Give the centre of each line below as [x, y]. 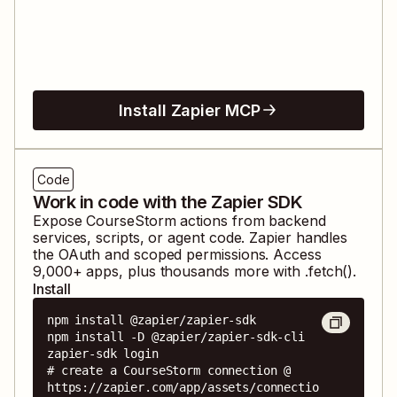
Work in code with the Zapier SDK [167, 202]
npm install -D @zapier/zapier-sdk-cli [176, 336]
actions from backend [251, 220]
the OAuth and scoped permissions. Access [177, 254]
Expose [60, 220]
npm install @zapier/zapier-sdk [152, 319]
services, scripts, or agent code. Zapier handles [191, 237]
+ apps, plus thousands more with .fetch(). [214, 271]
